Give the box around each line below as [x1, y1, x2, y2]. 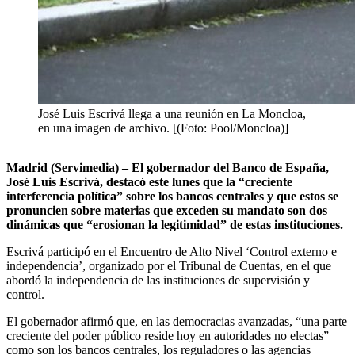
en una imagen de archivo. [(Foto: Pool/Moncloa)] [38, 121, 288, 136]
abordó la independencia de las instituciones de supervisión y [6, 273, 310, 288]
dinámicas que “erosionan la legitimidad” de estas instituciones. [6, 218, 343, 232]
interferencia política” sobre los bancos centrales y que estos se [6, 189, 338, 204]
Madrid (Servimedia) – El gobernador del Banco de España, [6, 161, 329, 175]
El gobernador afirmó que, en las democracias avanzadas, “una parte [6, 315, 347, 329]
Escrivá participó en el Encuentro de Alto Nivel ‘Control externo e [6, 245, 337, 259]
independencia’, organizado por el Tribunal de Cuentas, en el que [6, 259, 331, 273]
